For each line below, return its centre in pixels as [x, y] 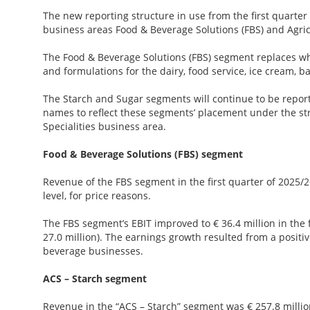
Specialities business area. [104, 127]
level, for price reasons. [97, 196]
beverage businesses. [93, 251]
